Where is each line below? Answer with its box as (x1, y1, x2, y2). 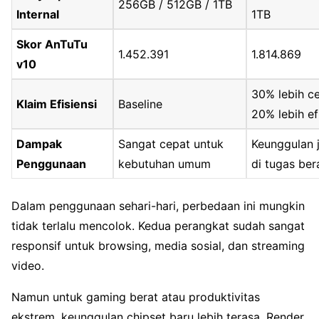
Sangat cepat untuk (118, 137, 224, 152)
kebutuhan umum (118, 157, 211, 172)
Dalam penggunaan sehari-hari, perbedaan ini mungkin (11, 199, 305, 214)
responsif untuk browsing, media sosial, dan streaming (11, 239, 305, 253)
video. (11, 258, 44, 273)
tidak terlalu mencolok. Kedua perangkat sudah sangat (11, 219, 305, 234)
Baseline (118, 97, 163, 112)
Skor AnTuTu (16, 37, 88, 52)
